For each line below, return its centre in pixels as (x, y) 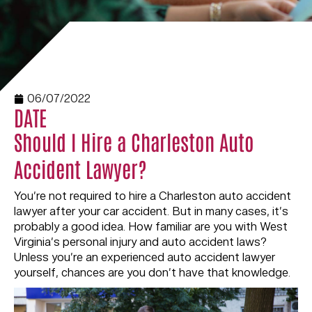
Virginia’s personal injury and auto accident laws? (140, 242)
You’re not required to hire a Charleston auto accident (153, 196)
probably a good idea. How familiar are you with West (151, 227)
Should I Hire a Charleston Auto (134, 141)
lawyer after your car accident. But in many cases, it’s (151, 212)
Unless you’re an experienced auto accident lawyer (145, 258)
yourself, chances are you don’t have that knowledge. (152, 273)
